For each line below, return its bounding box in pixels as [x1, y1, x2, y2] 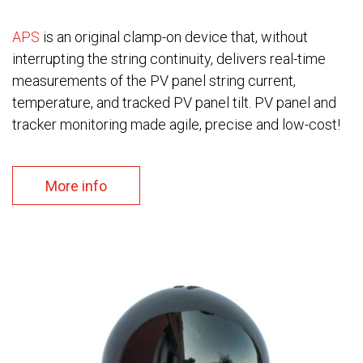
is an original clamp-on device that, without [40, 28, 308, 46]
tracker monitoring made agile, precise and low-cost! [12, 116, 340, 134]
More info [45, 177, 107, 195]
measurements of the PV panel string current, [12, 72, 296, 90]
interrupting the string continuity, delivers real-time [12, 50, 326, 68]
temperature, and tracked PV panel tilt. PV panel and [12, 94, 336, 112]
